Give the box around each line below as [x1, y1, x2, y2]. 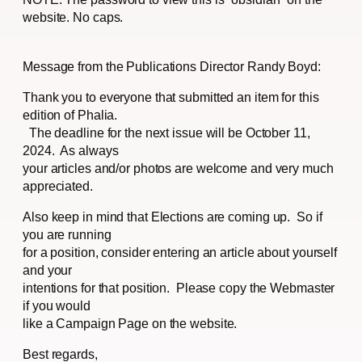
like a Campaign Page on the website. [23, 315, 238, 330]
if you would [23, 297, 90, 313]
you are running [23, 226, 112, 242]
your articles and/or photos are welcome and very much [23, 160, 334, 175]
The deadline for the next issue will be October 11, [23, 124, 310, 140]
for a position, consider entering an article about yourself [23, 244, 338, 259]
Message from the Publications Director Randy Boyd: [23, 58, 321, 74]
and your [23, 262, 73, 277]
